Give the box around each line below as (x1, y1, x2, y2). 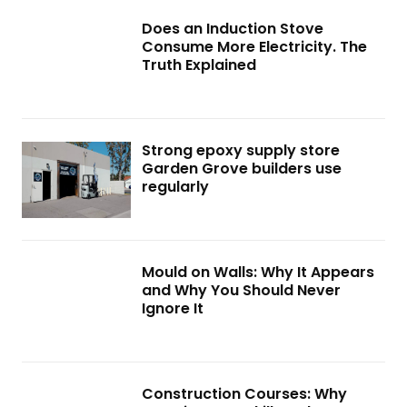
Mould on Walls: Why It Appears (142, 262, 374, 283)
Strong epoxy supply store (142, 140, 340, 161)
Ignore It (142, 298, 203, 319)
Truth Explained (142, 55, 256, 75)
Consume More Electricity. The (142, 36, 367, 57)
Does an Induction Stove (142, 18, 323, 39)
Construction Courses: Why (142, 383, 347, 404)
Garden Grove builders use (142, 158, 342, 179)
